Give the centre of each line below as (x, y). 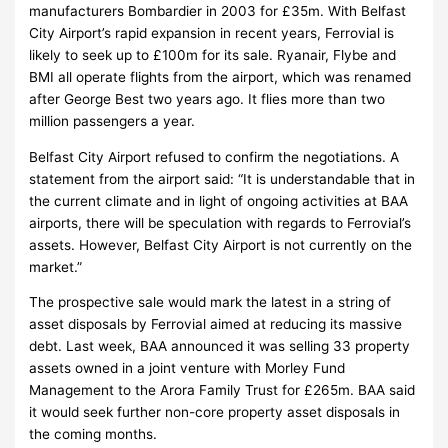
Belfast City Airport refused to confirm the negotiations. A (214, 156)
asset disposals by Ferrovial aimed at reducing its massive (216, 324)
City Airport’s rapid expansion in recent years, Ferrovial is (212, 32)
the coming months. (93, 434)
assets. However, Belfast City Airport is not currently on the (221, 244)
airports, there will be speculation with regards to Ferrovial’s (220, 222)
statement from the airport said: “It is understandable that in (222, 178)
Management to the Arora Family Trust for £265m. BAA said (222, 390)
